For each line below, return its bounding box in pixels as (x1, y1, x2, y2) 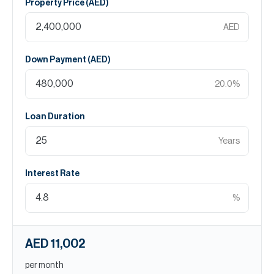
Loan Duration (25, 113, 85, 121)
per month (25, 261, 64, 270)
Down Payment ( (25, 56, 91, 64)
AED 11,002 (25, 238, 85, 250)
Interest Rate (25, 169, 80, 178)
